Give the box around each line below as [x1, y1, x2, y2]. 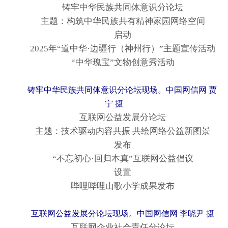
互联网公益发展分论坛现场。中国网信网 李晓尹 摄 [31, 209, 214, 218]
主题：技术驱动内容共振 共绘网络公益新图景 [18, 126, 210, 136]
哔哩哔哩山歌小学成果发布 [53, 181, 175, 191]
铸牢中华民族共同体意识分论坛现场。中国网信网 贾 [11, 85, 217, 95]
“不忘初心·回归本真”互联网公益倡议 [35, 154, 193, 164]
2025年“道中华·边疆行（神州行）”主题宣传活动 [13, 44, 215, 54]
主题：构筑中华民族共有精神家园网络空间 [23, 16, 205, 26]
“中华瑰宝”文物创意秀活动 [53, 58, 175, 68]
